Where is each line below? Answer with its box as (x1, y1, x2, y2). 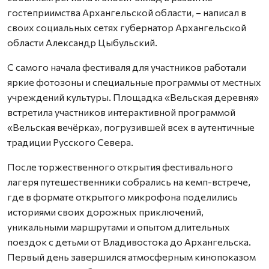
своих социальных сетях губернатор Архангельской (7, 21, 246, 33)
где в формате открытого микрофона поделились (7, 190, 238, 202)
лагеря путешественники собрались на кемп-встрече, (7, 175, 250, 187)
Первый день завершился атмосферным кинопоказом (7, 250, 256, 262)
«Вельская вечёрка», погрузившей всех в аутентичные (7, 121, 255, 133)
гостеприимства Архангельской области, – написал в (7, 6, 246, 18)
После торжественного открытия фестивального (7, 160, 233, 172)
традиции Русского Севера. (7, 136, 133, 148)
